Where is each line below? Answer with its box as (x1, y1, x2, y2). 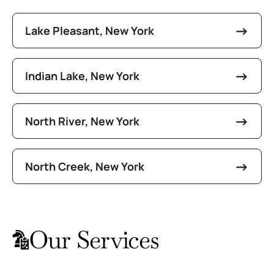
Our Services (28, 224, 160, 256)
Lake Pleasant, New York (25, 23, 154, 38)
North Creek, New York (25, 158, 144, 174)
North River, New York (25, 113, 139, 128)
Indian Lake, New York (25, 68, 139, 83)
